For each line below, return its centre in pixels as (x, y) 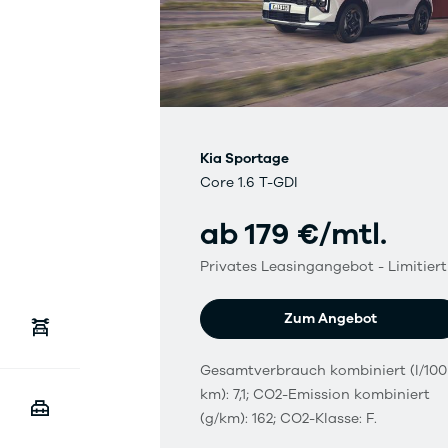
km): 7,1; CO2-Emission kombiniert (315, 395)
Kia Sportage (244, 159)
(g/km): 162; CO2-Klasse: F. (288, 419)
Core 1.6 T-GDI (249, 183)
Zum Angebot (331, 319)
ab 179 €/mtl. (293, 235)
